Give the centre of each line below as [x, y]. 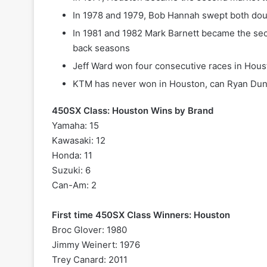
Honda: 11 [72, 156]
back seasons [101, 48]
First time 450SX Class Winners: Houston [141, 215]
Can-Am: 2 [74, 185]
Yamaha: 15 [75, 126]
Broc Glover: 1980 [89, 230]
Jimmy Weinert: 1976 [96, 245]
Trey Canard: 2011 [90, 260]
